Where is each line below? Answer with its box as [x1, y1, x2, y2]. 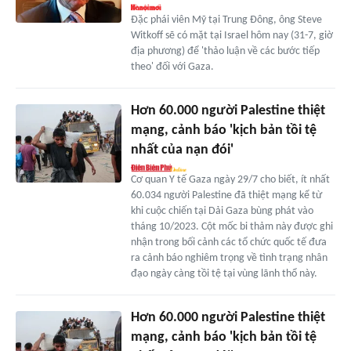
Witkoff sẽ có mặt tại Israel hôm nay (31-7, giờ [130, 29, 333, 42]
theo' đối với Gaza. [130, 60, 214, 73]
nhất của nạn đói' [130, 142, 233, 157]
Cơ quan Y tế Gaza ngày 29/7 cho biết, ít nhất [130, 173, 330, 186]
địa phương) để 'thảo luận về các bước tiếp [130, 45, 320, 57]
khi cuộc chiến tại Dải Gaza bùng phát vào [130, 204, 313, 217]
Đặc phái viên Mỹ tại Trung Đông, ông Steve [130, 13, 322, 26]
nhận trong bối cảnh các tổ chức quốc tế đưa [130, 236, 327, 248]
